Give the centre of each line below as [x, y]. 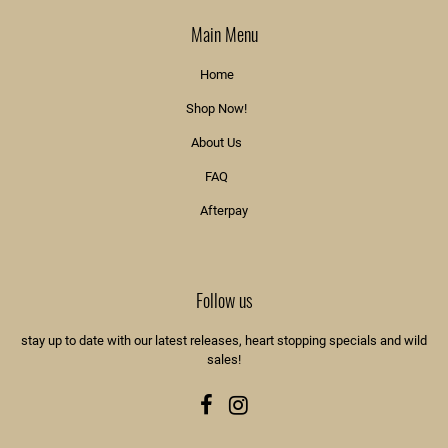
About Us [216, 142]
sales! [224, 359]
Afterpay [224, 210]
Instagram [276, 402]
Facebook [240, 402]
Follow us [224, 299]
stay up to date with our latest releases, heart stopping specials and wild [224, 340]
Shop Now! [216, 108]
